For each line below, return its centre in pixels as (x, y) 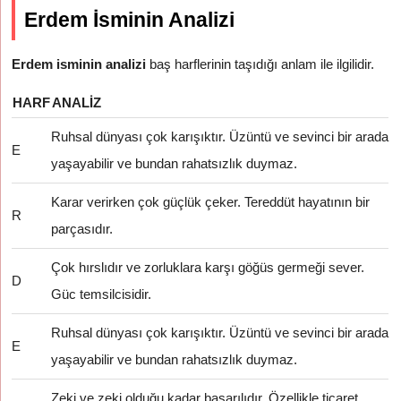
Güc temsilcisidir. (102, 294)
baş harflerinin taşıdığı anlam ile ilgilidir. (260, 64)
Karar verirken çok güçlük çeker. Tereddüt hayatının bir (211, 202)
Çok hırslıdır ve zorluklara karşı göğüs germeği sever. (208, 267)
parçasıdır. (82, 229)
